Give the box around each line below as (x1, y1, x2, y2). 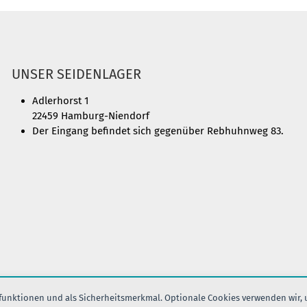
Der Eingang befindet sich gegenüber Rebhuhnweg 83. (32, 125, 284, 137)
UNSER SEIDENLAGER (11, 66, 141, 82)
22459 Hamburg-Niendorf (32, 110, 149, 122)
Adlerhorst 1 (32, 95, 89, 107)
